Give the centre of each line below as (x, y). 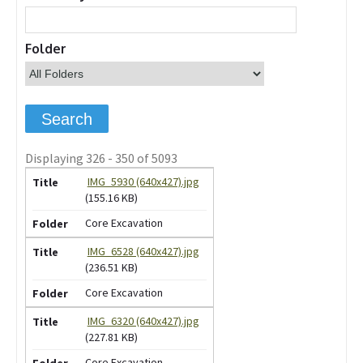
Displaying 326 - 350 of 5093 (101, 158)
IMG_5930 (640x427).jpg (143, 182)
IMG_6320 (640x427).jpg (143, 320)
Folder (46, 49)
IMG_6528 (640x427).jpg (143, 252)
